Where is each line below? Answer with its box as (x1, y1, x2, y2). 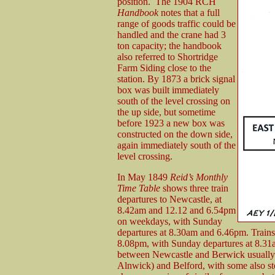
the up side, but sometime (117, 106, 215, 117)
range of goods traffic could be (117, 18, 236, 29)
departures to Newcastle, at (117, 193, 222, 204)
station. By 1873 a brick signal (117, 73, 235, 84)
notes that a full (158, 7, 220, 18)
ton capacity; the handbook (117, 40, 222, 51)
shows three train (160, 182, 228, 193)
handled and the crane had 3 (117, 29, 226, 40)
